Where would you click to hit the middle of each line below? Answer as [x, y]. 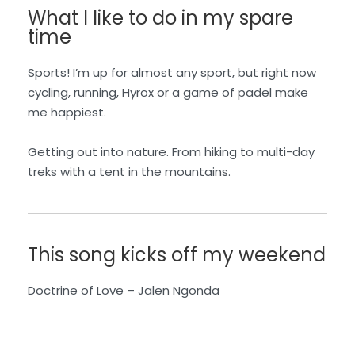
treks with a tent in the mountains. [129, 172]
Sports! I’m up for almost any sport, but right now [172, 73]
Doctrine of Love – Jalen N [104, 291]
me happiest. [67, 113]
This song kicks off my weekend [177, 255]
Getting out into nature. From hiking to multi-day [171, 152]
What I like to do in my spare [160, 18]
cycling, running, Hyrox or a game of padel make [168, 93]
